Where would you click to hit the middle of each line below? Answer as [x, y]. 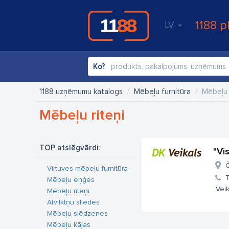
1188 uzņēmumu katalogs [81, 91]
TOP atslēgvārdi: [70, 148]
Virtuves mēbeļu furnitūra [87, 168]
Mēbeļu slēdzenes [77, 213]
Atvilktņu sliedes [73, 202]
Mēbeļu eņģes [71, 180]
